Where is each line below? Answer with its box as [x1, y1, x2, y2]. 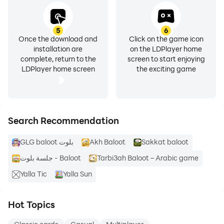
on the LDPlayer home [130, 44, 202, 53]
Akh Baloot [89, 137, 125, 146]
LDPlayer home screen [21, 64, 95, 73]
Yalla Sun [63, 169, 92, 178]
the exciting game [136, 64, 196, 73]
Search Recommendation [8, 114, 119, 126]
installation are [33, 44, 82, 53]
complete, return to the [20, 54, 96, 63]
